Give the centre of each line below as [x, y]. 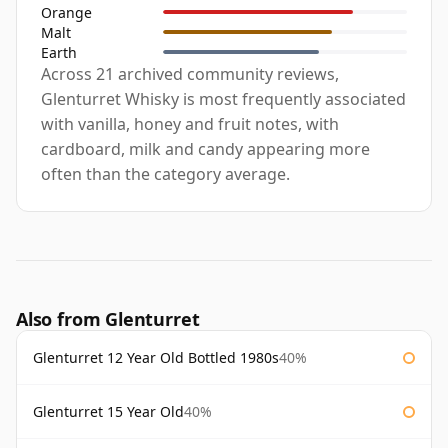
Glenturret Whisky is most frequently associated [223, 99]
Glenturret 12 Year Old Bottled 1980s [156, 358]
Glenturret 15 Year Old [108, 412]
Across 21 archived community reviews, [190, 74]
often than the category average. [165, 174]
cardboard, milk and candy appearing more [205, 149]
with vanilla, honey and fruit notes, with [190, 124]
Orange [66, 12]
